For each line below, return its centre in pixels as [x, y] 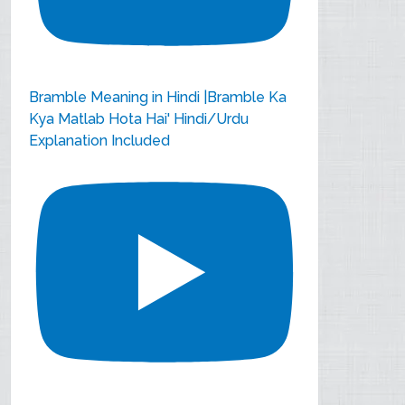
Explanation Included [100, 140]
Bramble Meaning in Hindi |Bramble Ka [158, 97]
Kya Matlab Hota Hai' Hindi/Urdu [139, 118]
